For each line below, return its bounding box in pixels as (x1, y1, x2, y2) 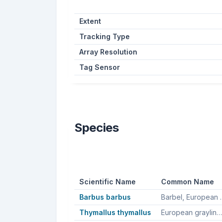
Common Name (161, 177, 214, 186)
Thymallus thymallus (79, 208, 151, 217)
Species (74, 120, 119, 135)
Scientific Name (79, 177, 136, 186)
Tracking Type (79, 32, 130, 41)
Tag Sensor (79, 62, 120, 71)
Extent (79, 16, 101, 25)
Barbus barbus (79, 192, 131, 201)
